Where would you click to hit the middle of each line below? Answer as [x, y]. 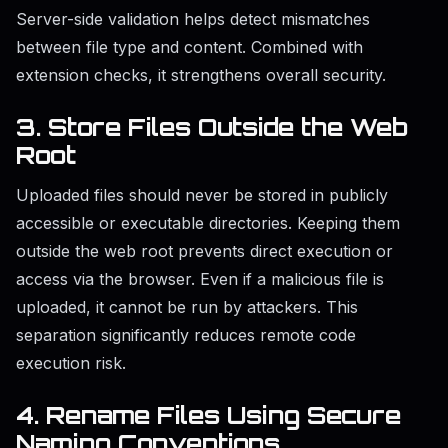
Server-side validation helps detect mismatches [193, 19]
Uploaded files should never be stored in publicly [202, 195]
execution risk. [71, 363]
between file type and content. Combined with [189, 47]
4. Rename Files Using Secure [208, 415]
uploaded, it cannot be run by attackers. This [187, 307]
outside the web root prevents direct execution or [204, 251]
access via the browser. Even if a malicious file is [200, 279]
